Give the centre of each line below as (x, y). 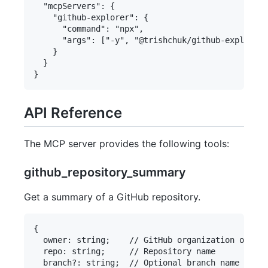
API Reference (73, 113)
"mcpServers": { (74, 6)
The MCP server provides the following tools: (127, 144)
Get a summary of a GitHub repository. (112, 197)
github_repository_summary (105, 173)
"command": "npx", (89, 29)
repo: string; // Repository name (124, 252)
